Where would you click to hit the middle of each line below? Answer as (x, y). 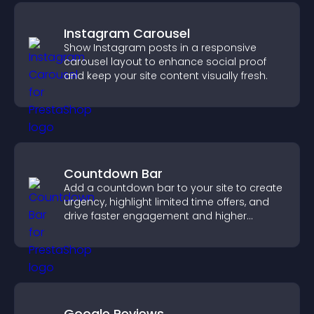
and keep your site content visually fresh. (166, 76)
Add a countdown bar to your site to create (173, 188)
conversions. (96, 230)
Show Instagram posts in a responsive (160, 48)
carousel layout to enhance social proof (165, 62)
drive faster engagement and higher (155, 216)
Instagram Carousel (127, 33)
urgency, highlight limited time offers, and (166, 202)
